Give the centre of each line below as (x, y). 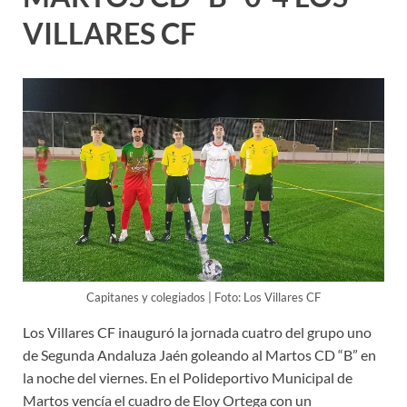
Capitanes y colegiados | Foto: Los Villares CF (203, 297)
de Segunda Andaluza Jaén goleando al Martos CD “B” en (199, 354)
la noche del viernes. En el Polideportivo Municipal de (188, 377)
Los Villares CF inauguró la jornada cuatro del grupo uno (197, 332)
